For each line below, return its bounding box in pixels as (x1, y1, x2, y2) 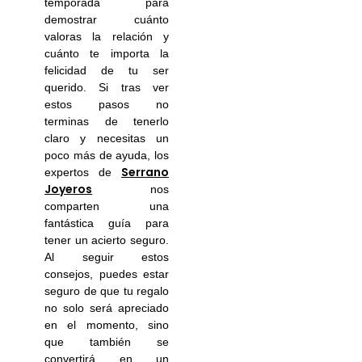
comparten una (44, 199, 169, 213)
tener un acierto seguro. (44, 233, 169, 246)
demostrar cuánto (44, 12, 169, 26)
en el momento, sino (44, 318, 169, 331)
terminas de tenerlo (44, 114, 169, 128)
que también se (44, 335, 169, 348)
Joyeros (44, 180, 93, 197)
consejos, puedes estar (44, 267, 169, 280)
